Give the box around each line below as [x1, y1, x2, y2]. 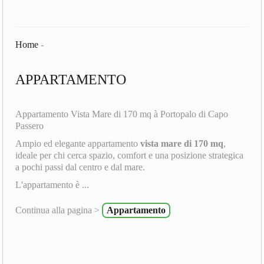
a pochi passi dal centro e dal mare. [15, 162, 146, 173]
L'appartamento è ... [15, 180, 90, 190]
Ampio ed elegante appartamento [15, 138, 141, 149]
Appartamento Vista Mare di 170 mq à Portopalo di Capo [15, 109, 229, 120]
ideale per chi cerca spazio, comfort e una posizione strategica [15, 150, 244, 161]
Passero [15, 121, 44, 131]
